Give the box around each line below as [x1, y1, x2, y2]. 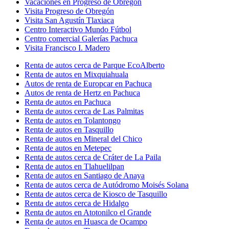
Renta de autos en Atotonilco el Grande [25, 208, 151, 217]
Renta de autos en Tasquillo [25, 125, 113, 134]
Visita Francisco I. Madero [25, 43, 110, 52]
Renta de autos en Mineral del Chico [25, 134, 142, 143]
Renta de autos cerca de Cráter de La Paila [25, 152, 161, 162]
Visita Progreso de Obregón [25, 6, 114, 15]
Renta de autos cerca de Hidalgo [25, 198, 129, 208]
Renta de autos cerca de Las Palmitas [25, 106, 144, 116]
